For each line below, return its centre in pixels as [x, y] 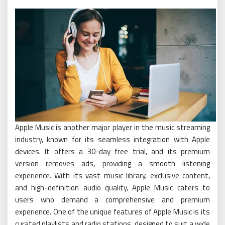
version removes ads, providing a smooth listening [113, 163]
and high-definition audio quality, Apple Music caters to [113, 188]
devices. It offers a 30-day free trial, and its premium [113, 151]
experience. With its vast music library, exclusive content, [113, 176]
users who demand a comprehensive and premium [113, 200]
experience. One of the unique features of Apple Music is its [113, 212]
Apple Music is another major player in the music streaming [113, 127]
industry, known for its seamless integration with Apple [113, 139]
